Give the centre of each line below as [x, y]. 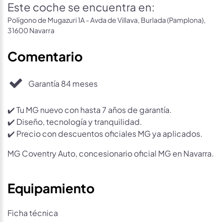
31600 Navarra [31, 29]
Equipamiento [51, 187]
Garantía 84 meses [63, 83]
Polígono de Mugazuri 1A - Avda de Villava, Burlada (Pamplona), [107, 19]
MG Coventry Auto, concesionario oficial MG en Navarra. [111, 153]
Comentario [45, 55]
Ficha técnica [33, 212]
